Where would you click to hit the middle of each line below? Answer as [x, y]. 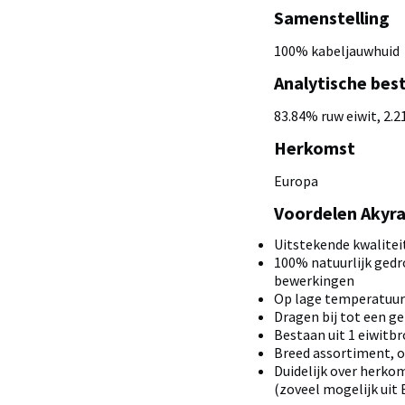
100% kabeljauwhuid [336, 51]
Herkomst [314, 148]
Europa [296, 181]
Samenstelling [331, 18]
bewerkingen [314, 280]
